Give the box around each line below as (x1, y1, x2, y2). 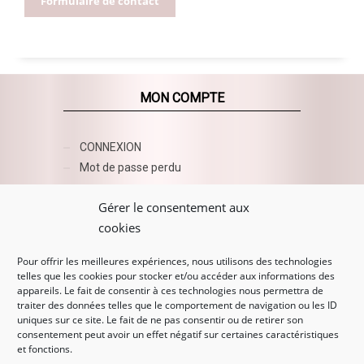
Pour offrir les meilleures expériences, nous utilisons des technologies (17, 254, 332, 268)
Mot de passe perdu (79, 161, 181, 175)
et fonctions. (17, 342, 72, 356)
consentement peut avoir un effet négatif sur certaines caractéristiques (17, 327, 339, 341)
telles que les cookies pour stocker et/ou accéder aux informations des (17, 269, 335, 283)
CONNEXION (79, 141, 141, 154)
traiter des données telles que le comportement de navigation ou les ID (17, 298, 337, 312)
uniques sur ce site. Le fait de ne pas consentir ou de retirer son (17, 313, 303, 327)
